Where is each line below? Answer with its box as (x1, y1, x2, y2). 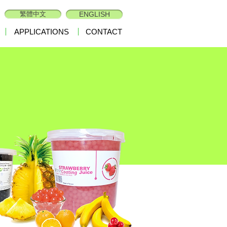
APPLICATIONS (14, 27, 69, 36)
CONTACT (86, 27, 122, 36)
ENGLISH (79, 10, 110, 18)
